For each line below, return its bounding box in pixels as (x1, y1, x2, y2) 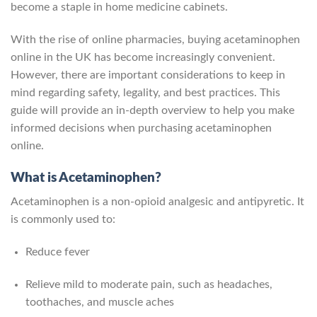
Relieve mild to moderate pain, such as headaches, (25, 279, 272, 291)
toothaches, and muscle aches (25, 296, 174, 309)
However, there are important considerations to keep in (11, 69, 285, 81)
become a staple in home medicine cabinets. (11, 1, 228, 13)
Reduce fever (25, 246, 90, 258)
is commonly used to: (11, 214, 115, 226)
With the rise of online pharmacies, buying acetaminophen (11, 34, 300, 46)
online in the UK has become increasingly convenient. (11, 52, 275, 64)
